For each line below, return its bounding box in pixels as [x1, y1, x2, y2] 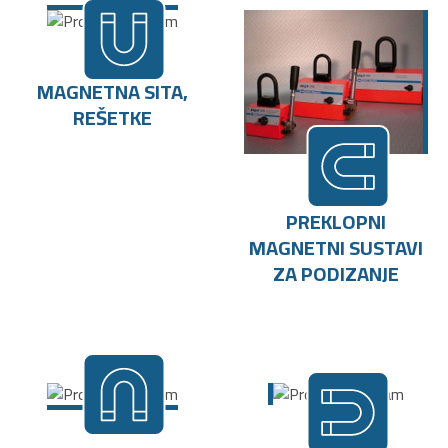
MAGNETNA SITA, [36, 72, 188, 110]
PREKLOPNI [286, 202, 386, 240]
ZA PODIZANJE [273, 254, 399, 292]
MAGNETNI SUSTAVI [249, 228, 423, 266]
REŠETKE [72, 98, 152, 136]
